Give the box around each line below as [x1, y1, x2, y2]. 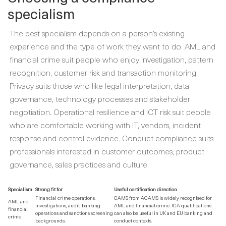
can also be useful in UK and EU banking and [114, 209, 212, 216]
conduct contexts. [114, 216, 152, 224]
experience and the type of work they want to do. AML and [10, 40, 215, 52]
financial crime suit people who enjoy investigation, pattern [10, 53, 213, 65]
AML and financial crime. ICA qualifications [114, 201, 211, 209]
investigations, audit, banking [35, 201, 100, 209]
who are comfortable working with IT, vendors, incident [10, 119, 201, 131]
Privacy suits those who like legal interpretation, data [10, 79, 189, 91]
